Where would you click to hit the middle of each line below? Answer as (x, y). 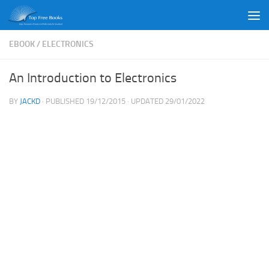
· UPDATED (145, 101)
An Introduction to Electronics (93, 78)
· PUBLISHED (64, 101)
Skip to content (48, 17)
